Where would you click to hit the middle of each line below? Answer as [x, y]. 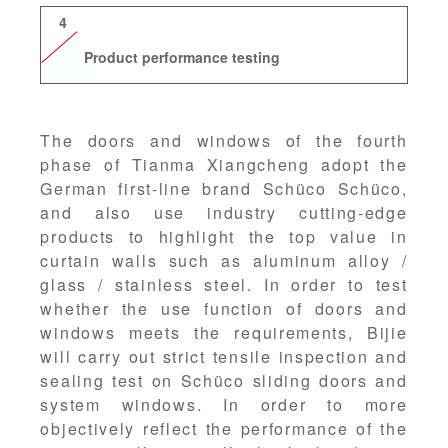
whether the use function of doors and [224, 309]
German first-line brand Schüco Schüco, [224, 189]
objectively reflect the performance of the [224, 429]
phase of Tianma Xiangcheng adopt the [224, 165]
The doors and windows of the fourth [224, 141]
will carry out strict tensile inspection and [224, 357]
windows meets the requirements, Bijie [224, 333]
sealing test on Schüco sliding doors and [224, 381]
